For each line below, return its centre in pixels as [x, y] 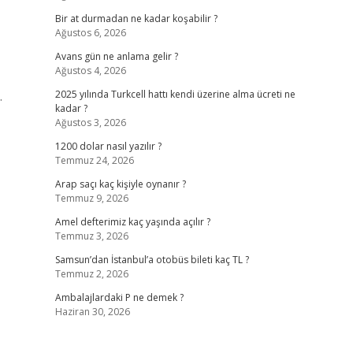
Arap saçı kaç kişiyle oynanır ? [120, 184]
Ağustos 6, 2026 [90, 33]
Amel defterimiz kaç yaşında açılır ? [132, 222]
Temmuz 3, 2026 [91, 236]
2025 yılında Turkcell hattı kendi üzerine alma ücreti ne [175, 94]
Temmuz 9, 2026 [91, 198]
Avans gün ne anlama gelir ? [116, 56]
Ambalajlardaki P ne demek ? [119, 297]
